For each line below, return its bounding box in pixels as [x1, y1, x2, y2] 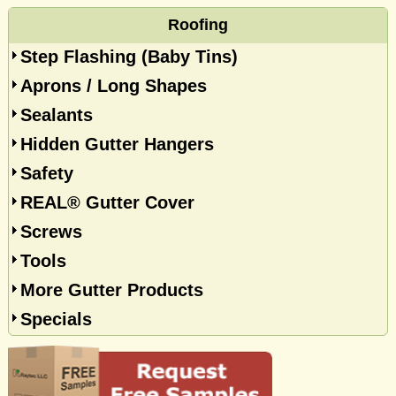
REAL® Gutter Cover [19, 193, 194, 212]
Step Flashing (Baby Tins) [19, 47, 238, 66]
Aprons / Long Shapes [19, 76, 207, 95]
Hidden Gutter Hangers [19, 134, 214, 154]
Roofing [168, 16, 228, 34]
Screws [19, 222, 82, 241]
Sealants [19, 105, 93, 125]
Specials [19, 309, 92, 329]
